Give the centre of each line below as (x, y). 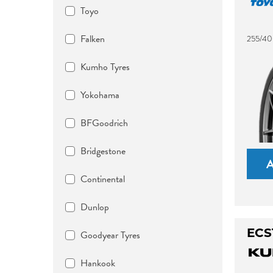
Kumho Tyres (105, 67)
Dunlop (95, 207)
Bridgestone (103, 151)
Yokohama (100, 95)
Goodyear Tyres (110, 235)
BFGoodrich (104, 123)
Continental (103, 179)
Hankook (98, 263)
